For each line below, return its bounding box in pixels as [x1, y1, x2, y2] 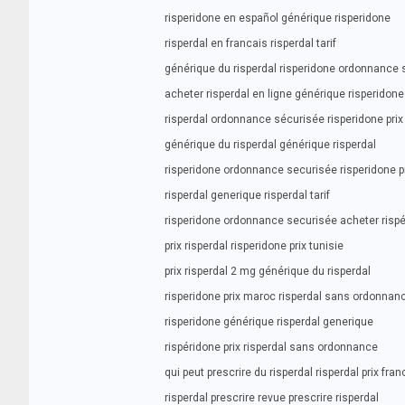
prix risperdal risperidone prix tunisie [165, 240, 344, 252]
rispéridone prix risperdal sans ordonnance [165, 341, 378, 353]
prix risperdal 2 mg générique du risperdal [165, 265, 371, 278]
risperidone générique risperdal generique [165, 316, 373, 328]
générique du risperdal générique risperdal [165, 138, 376, 151]
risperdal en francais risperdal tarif [165, 37, 336, 50]
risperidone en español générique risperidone [165, 12, 391, 24]
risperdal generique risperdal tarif [165, 189, 330, 202]
